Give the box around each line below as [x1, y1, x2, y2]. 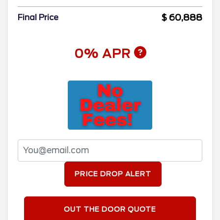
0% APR [74, 46, 134, 61]
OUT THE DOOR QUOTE [64, 205, 156, 213]
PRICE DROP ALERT [75, 170, 151, 178]
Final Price [18, 12, 58, 22]
